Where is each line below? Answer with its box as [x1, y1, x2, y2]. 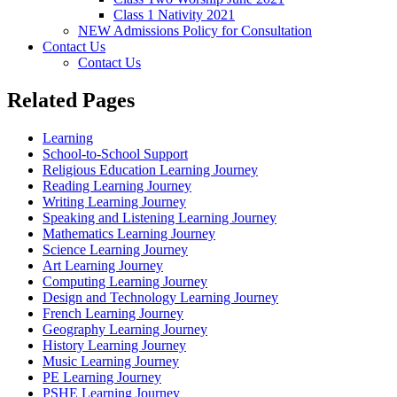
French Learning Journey [43, 306, 183, 322]
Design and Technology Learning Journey [43, 290, 278, 306]
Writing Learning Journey [43, 194, 186, 210]
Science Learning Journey [43, 242, 188, 258]
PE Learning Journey [43, 370, 161, 385]
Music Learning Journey [43, 354, 179, 370]
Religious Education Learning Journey [43, 162, 258, 178]
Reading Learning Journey [43, 178, 191, 194]
